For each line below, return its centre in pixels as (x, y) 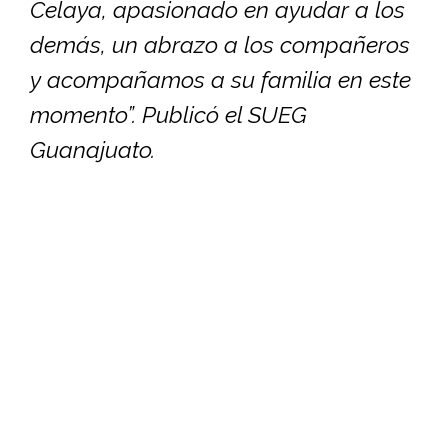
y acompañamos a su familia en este (220, 79)
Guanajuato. (92, 149)
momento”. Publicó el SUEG (168, 114)
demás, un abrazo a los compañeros (220, 44)
